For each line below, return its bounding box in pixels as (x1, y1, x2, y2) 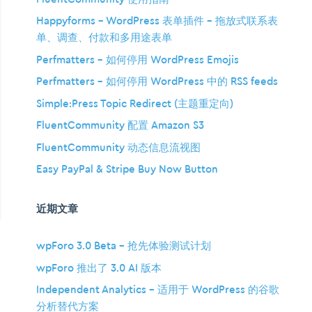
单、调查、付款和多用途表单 (36, 33, 172, 44)
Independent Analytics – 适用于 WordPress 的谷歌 (36, 285, 279, 296)
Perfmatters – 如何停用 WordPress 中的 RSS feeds (36, 77, 278, 88)
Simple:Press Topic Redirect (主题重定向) (36, 98, 233, 109)
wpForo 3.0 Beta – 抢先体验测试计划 (36, 241, 211, 252)
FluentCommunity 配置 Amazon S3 (36, 120, 204, 132)
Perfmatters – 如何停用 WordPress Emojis (36, 54, 239, 65)
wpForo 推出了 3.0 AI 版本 (36, 263, 162, 274)
